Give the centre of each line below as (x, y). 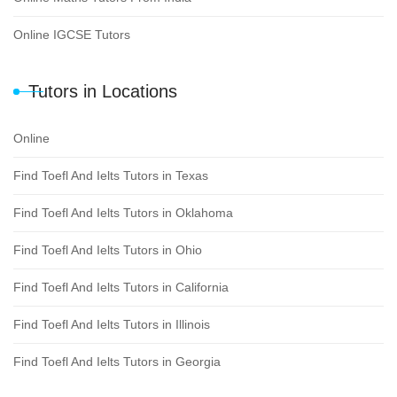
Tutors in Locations (103, 91)
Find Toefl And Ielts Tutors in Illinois (112, 324)
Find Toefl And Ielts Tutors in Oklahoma (123, 213)
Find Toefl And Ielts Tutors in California (121, 287)
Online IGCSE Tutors (72, 35)
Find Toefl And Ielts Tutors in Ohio (108, 250)
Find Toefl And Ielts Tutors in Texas (111, 175)
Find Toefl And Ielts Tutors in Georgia (117, 362)
